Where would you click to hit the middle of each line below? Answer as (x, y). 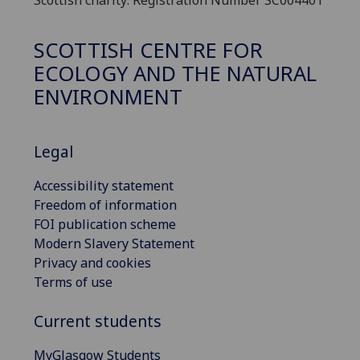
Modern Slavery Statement (114, 244)
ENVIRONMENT (108, 97)
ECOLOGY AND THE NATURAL (175, 74)
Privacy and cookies (92, 263)
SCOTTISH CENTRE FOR (148, 51)
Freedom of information (105, 205)
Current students (98, 321)
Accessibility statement (104, 186)
